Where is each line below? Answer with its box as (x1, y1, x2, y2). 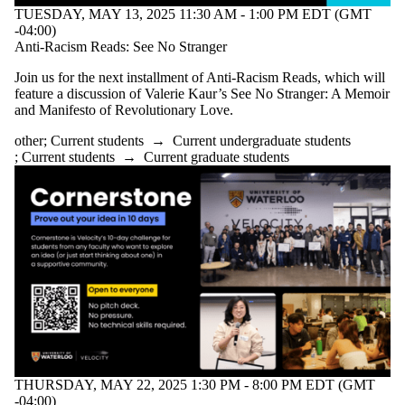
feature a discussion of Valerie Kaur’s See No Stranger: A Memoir (14, 85, 390, 101)
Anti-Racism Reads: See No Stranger (14, 38, 227, 54)
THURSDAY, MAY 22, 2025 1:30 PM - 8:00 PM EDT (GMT (14, 376, 375, 392)
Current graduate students (144, 148, 289, 165)
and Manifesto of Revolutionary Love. (14, 101, 233, 118)
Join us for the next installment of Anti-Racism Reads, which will (14, 69, 385, 85)
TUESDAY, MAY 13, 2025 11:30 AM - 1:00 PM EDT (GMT (14, 5, 372, 22)
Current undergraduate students (173, 132, 351, 148)
